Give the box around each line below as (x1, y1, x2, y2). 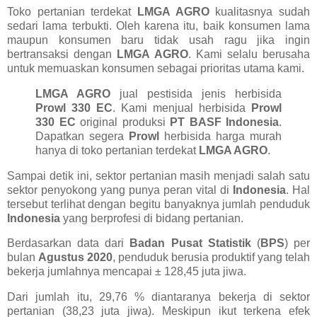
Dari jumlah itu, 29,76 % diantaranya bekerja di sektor (7, 291, 310, 304)
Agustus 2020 (38, 251, 113, 264)
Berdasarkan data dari (7, 237, 130, 250)
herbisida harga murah (164, 129, 282, 142)
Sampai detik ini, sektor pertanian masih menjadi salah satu (7, 169, 310, 182)
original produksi (75, 115, 170, 128)
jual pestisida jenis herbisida (110, 87, 282, 100)
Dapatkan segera (35, 129, 129, 142)
